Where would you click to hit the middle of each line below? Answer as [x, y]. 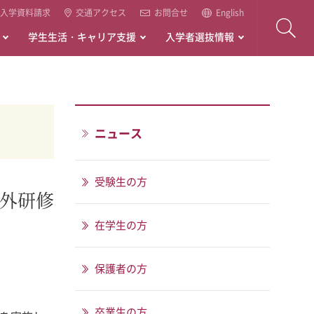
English [230, 13]
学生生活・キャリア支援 [82, 36]
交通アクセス [101, 13]
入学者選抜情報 [200, 36]
